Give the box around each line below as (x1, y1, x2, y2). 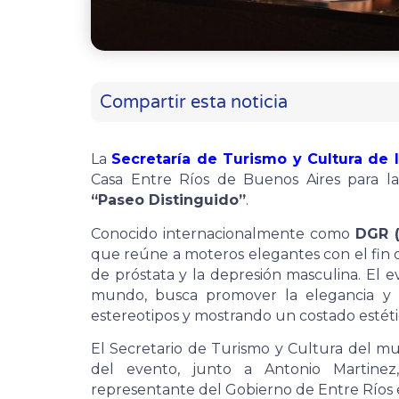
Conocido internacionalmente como (91, 224, 355, 242)
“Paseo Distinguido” (91, 191, 246, 209)
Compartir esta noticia (100, 91, 288, 113)
